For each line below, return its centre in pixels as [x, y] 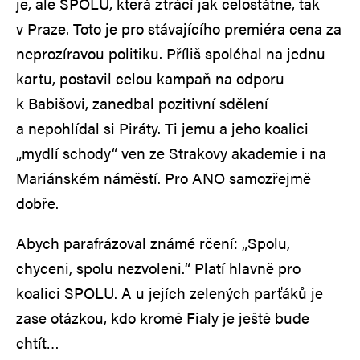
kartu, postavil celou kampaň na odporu [150, 78]
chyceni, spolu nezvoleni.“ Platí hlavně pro [158, 268]
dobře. [37, 202]
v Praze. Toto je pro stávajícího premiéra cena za [179, 28]
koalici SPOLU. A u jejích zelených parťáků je [170, 292]
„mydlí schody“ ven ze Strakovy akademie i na [171, 153]
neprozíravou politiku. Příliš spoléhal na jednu [171, 53]
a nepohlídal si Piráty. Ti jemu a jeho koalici [162, 128]
